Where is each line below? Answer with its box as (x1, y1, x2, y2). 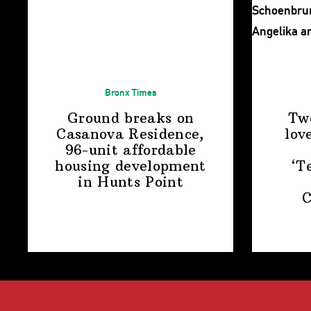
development (115, 158, 206, 175)
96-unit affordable (65, 142, 196, 159)
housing (55, 158, 116, 175)
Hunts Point (97, 174, 183, 191)
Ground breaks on (67, 110, 194, 127)
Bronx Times (104, 85, 157, 98)
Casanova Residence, (56, 126, 205, 143)
